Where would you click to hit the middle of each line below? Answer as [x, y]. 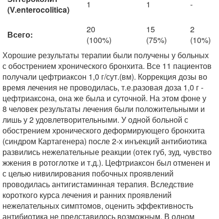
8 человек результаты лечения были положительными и [104, 109]
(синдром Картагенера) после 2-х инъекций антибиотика [105, 141]
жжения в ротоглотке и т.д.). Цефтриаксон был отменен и [106, 163]
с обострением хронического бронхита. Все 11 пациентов [107, 66]
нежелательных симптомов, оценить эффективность [98, 206]
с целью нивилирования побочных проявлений [88, 174]
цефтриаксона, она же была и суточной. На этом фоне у [104, 98]
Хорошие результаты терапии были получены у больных [106, 55]
